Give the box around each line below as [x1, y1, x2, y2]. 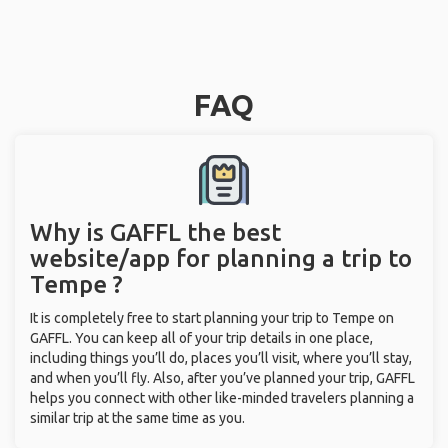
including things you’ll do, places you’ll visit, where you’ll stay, [30, 350, 412, 366]
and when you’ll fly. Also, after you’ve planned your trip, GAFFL [30, 370, 415, 386]
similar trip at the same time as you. [30, 410, 245, 426]
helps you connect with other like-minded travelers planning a [30, 390, 414, 406]
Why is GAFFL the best [30, 219, 281, 246]
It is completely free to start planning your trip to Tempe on [30, 310, 394, 326]
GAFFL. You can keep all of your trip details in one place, [30, 330, 373, 346]
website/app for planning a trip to [30, 245, 412, 272]
